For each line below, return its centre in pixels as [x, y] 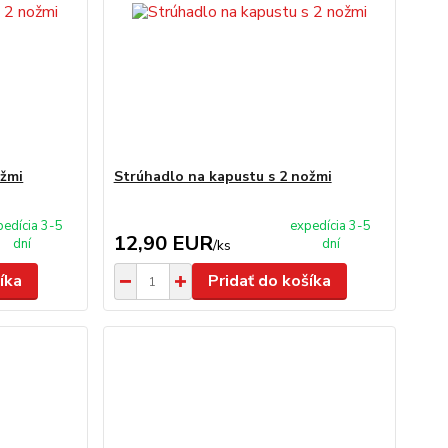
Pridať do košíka [269, 281]
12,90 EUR [163, 243]
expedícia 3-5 [331, 226]
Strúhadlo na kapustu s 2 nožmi [222, 176]
